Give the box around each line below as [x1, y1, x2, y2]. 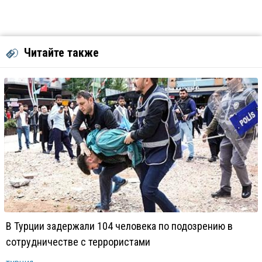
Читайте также [24, 46, 99, 60]
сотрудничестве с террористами [6, 236, 150, 248]
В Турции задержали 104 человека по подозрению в [6, 220, 233, 232]
